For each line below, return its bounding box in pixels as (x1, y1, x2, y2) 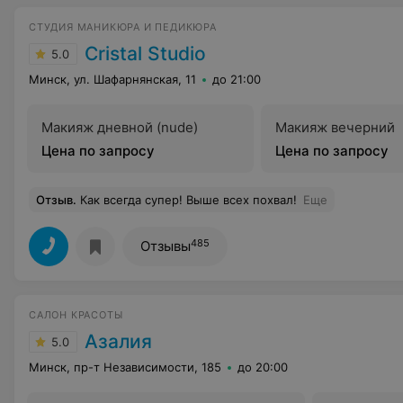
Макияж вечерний (275, 119, 395, 136)
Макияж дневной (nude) (41, 119, 198, 136)
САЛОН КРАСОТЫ (29, 309, 123, 321)
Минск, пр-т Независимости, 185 (29, 360, 221, 374)
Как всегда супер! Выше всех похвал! (80, 193, 297, 207)
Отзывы (140, 237, 191, 255)
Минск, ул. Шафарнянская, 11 (29, 72, 196, 86)
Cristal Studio (85, 42, 206, 65)
